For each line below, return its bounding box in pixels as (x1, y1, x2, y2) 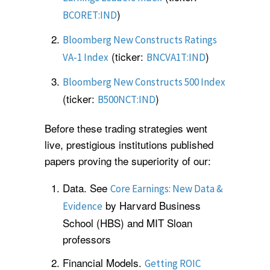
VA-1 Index (63, 50, 108, 64)
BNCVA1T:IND (146, 50, 206, 64)
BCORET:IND (63, 8, 117, 22)
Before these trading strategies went (45, 120, 207, 136)
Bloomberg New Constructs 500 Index (63, 75, 225, 89)
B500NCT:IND (98, 92, 155, 106)
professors (63, 231, 111, 247)
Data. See (63, 180, 110, 196)
